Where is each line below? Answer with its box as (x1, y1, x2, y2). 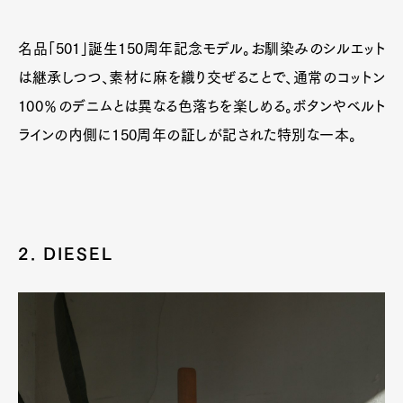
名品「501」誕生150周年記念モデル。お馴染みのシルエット (18, 41, 385, 56)
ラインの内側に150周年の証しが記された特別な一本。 (18, 128, 357, 142)
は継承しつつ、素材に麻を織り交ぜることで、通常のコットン (18, 70, 385, 85)
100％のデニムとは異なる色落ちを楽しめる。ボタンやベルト (18, 99, 385, 113)
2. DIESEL (18, 246, 114, 262)
